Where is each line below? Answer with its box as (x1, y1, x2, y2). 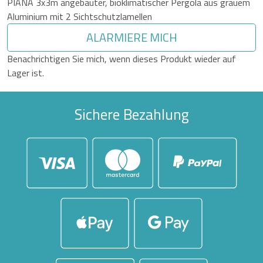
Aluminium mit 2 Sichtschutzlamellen (7, 9, 152, 24)
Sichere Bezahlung (74, 103, 189, 126)
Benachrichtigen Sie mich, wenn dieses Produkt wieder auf (7, 52, 236, 66)
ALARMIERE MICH (86, 28, 177, 47)
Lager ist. (7, 66, 44, 80)
